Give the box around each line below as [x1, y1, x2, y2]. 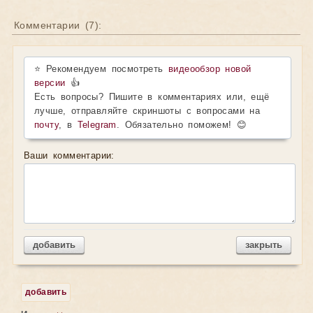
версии [34, 78, 66, 89]
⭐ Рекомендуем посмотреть [34, 64, 169, 75]
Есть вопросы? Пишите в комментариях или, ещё [34, 92, 270, 103]
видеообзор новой [168, 64, 252, 75]
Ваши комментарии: [24, 151, 115, 161]
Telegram [77, 120, 117, 131]
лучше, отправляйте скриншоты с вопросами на [34, 106, 261, 117]
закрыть [245, 240, 282, 250]
